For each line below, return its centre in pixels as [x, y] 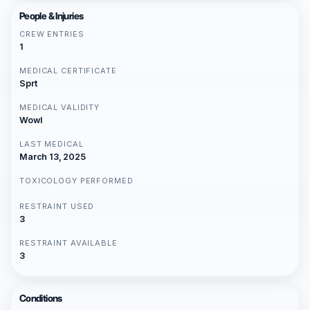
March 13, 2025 [53, 157]
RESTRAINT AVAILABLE [69, 243]
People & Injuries [52, 16]
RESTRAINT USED [57, 207]
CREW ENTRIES [52, 34]
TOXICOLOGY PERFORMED [76, 181]
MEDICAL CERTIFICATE [68, 71]
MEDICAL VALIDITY [60, 108]
